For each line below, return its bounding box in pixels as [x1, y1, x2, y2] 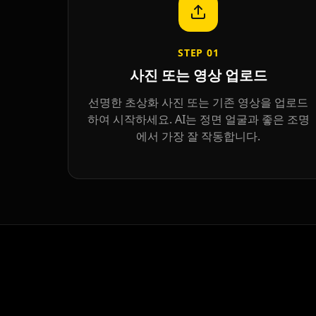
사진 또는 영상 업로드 [129, 66, 267, 85]
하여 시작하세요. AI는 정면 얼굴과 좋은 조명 [87, 111, 310, 128]
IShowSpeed [235, 205, 284, 218]
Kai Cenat [104, 205, 141, 218]
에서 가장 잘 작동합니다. [136, 128, 261, 145]
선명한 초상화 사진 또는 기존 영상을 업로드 [88, 95, 309, 111]
